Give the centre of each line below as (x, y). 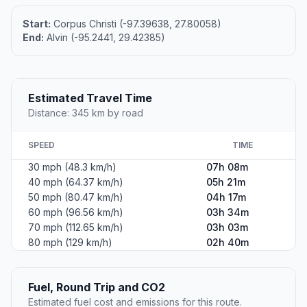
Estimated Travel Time (90, 98)
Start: (37, 24)
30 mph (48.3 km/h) (72, 167)
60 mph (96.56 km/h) (76, 212)
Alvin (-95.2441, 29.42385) (105, 38)
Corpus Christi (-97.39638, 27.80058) (136, 24)
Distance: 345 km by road (86, 113)
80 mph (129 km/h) (70, 243)
